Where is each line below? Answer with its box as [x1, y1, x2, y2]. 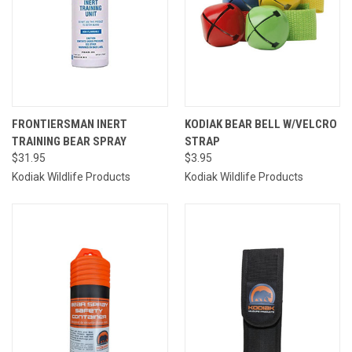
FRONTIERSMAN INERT [12, 116, 127, 131]
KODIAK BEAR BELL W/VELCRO [184, 116, 337, 131]
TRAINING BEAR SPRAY [12, 134, 126, 148]
